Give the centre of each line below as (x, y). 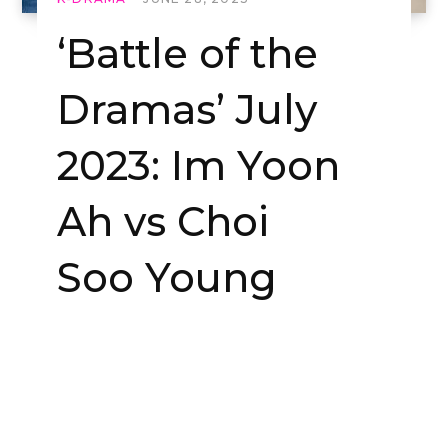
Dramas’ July (187, 110)
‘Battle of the (187, 54)
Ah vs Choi (163, 222)
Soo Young (167, 278)
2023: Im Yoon (198, 166)
